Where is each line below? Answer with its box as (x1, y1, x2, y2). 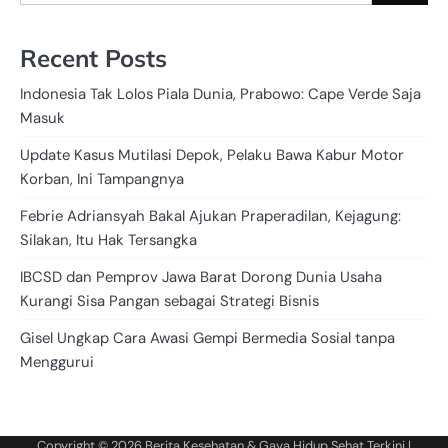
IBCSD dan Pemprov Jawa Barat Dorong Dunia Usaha (20, 267, 382, 288)
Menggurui (20, 352, 94, 373)
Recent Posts (20, 43, 167, 74)
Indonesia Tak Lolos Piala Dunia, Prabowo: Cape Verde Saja (20, 84, 421, 105)
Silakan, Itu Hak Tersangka (20, 230, 197, 251)
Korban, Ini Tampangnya (20, 169, 184, 190)
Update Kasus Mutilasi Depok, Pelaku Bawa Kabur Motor (20, 145, 404, 166)
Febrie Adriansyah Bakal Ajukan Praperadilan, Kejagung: (20, 206, 401, 227)
